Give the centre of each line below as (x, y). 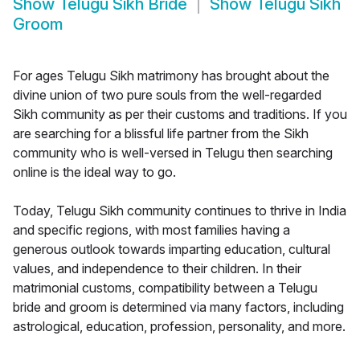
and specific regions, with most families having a (151, 230)
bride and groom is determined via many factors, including (178, 307)
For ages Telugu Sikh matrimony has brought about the (171, 76)
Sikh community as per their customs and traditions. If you (180, 115)
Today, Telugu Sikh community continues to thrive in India (180, 211)
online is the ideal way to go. (94, 172)
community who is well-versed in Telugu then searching (173, 153)
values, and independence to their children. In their (157, 269)
